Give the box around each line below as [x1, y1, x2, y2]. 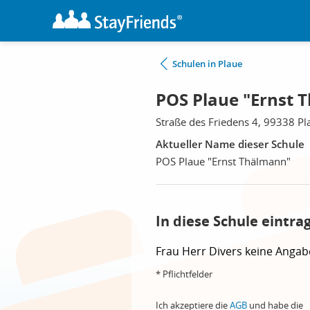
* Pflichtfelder [156, 268, 212, 280]
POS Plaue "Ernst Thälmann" [156, 154, 291, 168]
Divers [209, 244, 245, 259]
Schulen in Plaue [172, 57, 242, 70]
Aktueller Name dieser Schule [156, 137, 304, 151]
